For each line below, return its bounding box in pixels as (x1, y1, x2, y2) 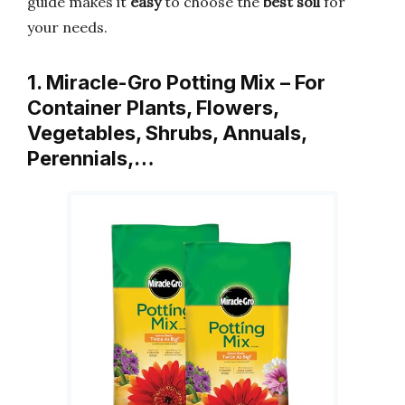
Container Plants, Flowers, (27, 96, 278, 119)
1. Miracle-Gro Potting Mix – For (27, 71, 325, 94)
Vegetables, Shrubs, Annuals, (27, 121, 306, 145)
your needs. (27, 18, 108, 36)
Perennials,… (27, 146, 155, 170)
